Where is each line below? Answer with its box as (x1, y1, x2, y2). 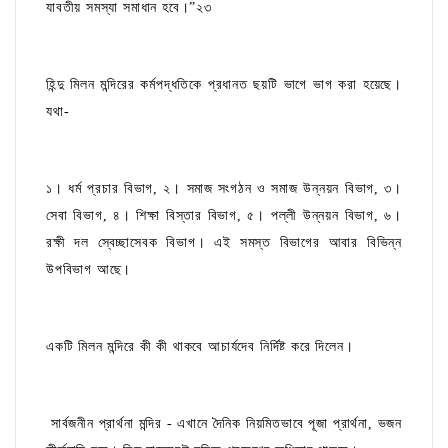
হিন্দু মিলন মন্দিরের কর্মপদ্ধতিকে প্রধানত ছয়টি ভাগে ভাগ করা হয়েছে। (46, 77, 402, 93)
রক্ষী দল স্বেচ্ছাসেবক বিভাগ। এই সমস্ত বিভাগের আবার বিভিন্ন (46, 235, 402, 251)
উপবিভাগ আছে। (46, 262, 132, 278)
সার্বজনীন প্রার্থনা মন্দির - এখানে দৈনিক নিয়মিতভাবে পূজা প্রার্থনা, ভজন (46, 416, 402, 432)
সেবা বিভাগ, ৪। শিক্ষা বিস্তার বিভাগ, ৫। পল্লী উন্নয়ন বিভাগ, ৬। (46, 208, 402, 224)
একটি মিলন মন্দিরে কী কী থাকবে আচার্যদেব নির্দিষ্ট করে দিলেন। (46, 339, 354, 355)
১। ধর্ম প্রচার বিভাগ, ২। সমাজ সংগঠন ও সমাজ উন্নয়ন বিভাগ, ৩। (46, 181, 402, 197)
